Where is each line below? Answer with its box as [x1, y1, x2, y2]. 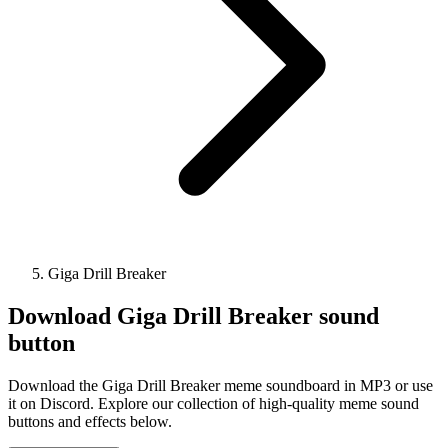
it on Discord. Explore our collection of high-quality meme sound [8, 394, 419, 412]
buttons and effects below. [8, 412, 172, 430]
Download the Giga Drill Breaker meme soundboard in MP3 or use [8, 376, 433, 394]
